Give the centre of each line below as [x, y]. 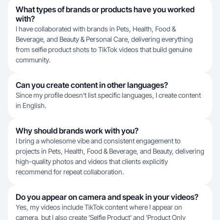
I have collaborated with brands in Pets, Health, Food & [96, 29]
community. [33, 60]
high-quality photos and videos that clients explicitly [92, 161]
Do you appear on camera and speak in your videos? [107, 197]
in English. [31, 105]
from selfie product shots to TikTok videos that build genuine [104, 49]
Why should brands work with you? [77, 131]
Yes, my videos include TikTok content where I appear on [99, 207]
